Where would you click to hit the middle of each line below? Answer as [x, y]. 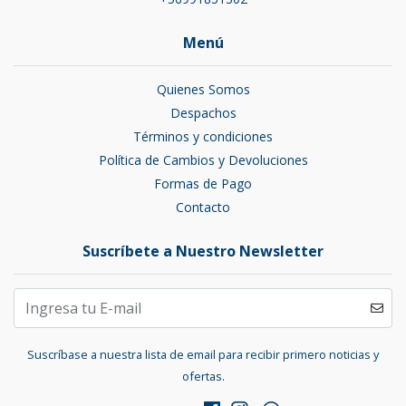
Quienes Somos [203, 90]
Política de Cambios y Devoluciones [203, 160]
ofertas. [203, 377]
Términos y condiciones [203, 137]
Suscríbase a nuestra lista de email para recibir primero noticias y [203, 355]
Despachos [203, 113]
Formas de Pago [203, 184]
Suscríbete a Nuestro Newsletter [203, 251]
